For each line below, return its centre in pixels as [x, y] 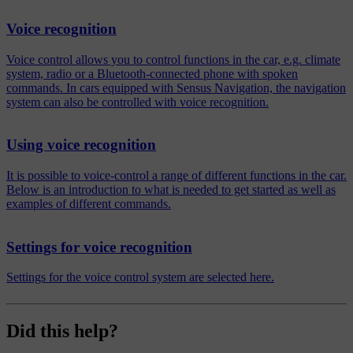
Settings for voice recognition [99, 247]
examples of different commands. [89, 203]
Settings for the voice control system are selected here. [140, 277]
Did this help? [62, 331]
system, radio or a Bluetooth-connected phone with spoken [152, 73]
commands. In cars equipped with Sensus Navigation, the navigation [176, 87]
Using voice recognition [81, 145]
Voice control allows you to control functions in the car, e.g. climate [173, 59]
